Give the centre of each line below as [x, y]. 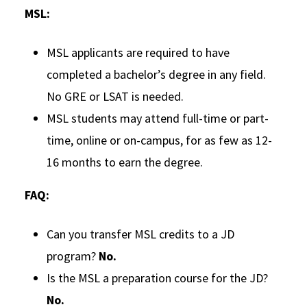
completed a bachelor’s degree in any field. [156, 74]
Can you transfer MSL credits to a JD [140, 234]
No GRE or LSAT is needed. [115, 96]
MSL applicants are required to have [138, 52]
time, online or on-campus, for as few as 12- [159, 140]
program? [73, 256]
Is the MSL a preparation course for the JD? [157, 278]
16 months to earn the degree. [125, 162]
